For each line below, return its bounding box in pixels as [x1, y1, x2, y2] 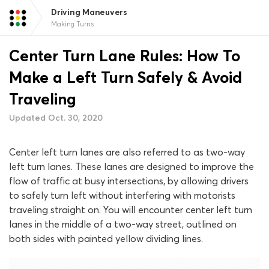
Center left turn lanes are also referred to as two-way [9, 146, 245, 158]
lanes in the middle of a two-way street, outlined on [9, 218, 237, 230]
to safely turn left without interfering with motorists [9, 189, 235, 201]
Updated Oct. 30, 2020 [9, 112, 103, 123]
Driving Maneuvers [51, 7, 127, 17]
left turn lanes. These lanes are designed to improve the [9, 160, 254, 172]
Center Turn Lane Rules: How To [9, 46, 240, 65]
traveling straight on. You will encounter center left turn [9, 204, 252, 216]
